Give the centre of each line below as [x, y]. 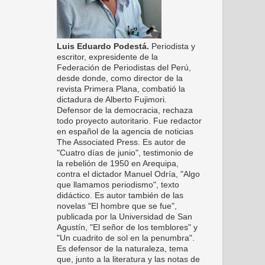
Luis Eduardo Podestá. [103, 47]
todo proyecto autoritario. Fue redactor [129, 121]
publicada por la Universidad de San [125, 217]
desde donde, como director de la [120, 79]
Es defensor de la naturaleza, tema [122, 249]
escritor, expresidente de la [107, 57]
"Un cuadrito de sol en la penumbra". [126, 238]
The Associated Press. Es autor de [121, 143]
